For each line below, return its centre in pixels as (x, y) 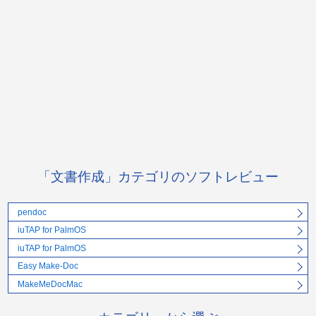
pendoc (32, 212)
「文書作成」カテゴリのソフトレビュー (158, 177)
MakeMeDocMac (50, 284)
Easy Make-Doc (48, 266)
